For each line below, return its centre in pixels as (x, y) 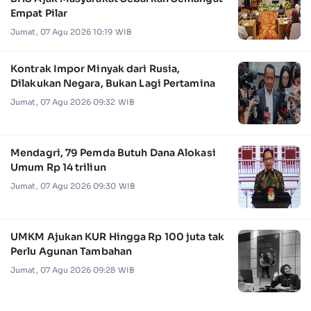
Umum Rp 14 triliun (58, 167)
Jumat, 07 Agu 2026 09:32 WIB (73, 102)
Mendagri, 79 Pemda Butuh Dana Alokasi (113, 152)
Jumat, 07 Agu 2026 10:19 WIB (71, 32)
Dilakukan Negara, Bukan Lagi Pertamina (113, 83)
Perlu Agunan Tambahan (72, 251)
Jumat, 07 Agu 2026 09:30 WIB (73, 186)
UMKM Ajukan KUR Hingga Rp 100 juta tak (117, 236)
